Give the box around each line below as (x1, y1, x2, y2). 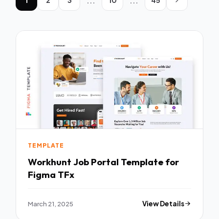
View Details (142, 199, 185, 208)
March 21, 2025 (28, 199, 73, 208)
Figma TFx (28, 168, 74, 180)
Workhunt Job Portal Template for (28, 155, 73, 168)
